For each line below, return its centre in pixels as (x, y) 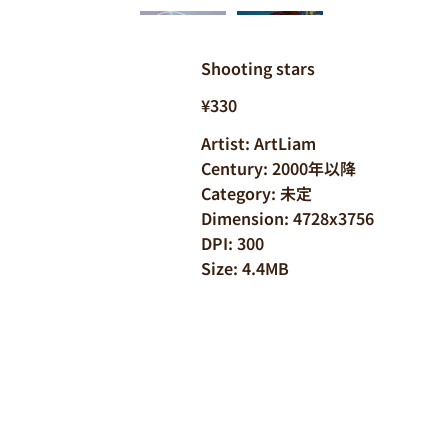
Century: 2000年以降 (279, 167)
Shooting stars (258, 67)
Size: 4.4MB (245, 267)
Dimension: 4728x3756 (288, 217)
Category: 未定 (257, 192)
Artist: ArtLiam (259, 142)
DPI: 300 (233, 242)
